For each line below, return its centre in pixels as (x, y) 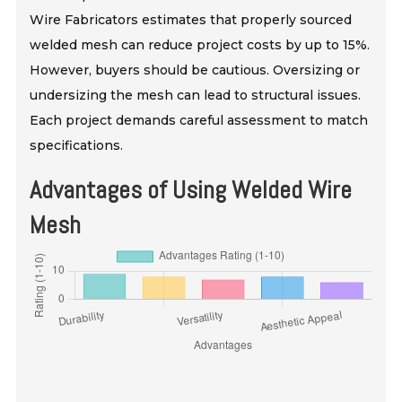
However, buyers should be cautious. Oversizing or (195, 70)
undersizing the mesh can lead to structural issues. (196, 95)
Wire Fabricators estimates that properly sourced (191, 19)
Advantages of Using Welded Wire (191, 189)
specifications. (77, 145)
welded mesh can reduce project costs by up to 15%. (200, 44)
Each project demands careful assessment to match (199, 120)
